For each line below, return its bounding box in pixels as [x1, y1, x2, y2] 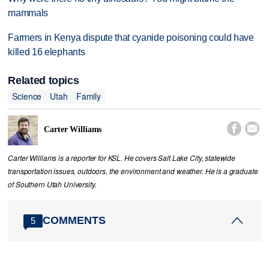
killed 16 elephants [8, 46, 85, 57]
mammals [8, 7, 49, 18]
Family [76, 90, 101, 103]
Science [12, 90, 42, 103]
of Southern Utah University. [8, 179, 97, 189]
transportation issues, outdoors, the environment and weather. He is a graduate [8, 166, 258, 176]
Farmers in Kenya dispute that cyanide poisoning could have [8, 32, 254, 43]
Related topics [8, 74, 79, 86]
